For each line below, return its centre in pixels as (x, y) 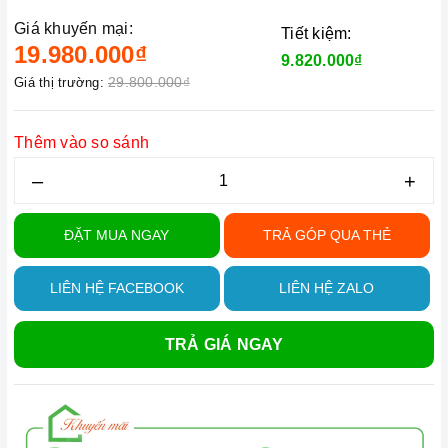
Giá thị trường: (59, 82)
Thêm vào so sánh (81, 142)
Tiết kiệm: (316, 33)
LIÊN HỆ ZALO (327, 288)
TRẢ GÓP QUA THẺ (326, 235)
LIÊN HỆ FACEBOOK (116, 288)
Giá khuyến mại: (73, 28)
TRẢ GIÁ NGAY (224, 344)
